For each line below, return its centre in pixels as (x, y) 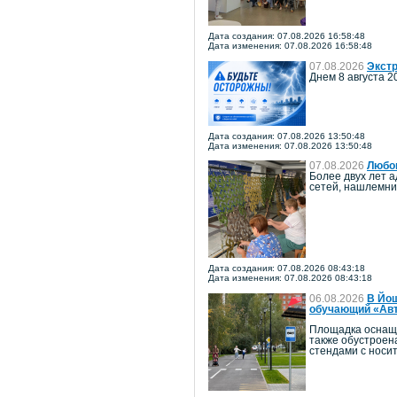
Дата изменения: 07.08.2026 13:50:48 (290, 145)
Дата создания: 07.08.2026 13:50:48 (287, 136)
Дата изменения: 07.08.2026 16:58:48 (290, 46)
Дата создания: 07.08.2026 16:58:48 (287, 36)
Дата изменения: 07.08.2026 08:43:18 (290, 278)
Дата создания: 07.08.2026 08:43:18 (287, 269)
